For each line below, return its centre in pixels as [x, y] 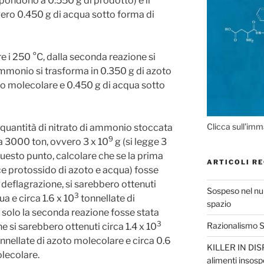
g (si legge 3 [140, 142]
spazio [219, 203]
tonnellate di [107, 198]
